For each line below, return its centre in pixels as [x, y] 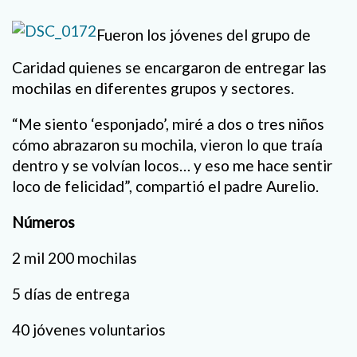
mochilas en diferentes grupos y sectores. [153, 88]
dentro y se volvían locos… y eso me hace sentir [172, 165]
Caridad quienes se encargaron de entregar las [169, 67]
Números [43, 222]
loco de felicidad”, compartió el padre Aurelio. [165, 186]
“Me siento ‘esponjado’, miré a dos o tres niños [168, 124]
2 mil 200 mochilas [75, 258]
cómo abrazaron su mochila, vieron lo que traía [167, 144]
